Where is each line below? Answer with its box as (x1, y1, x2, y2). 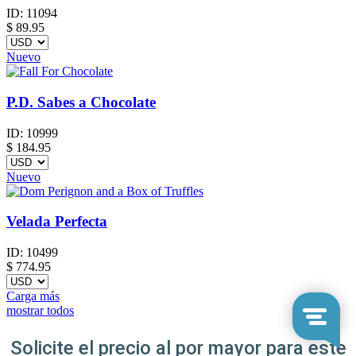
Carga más (6, 289, 60, 304)
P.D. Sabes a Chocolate (6, 93, 156, 110)
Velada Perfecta (6, 213, 107, 230)
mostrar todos (6, 304, 74, 318)
